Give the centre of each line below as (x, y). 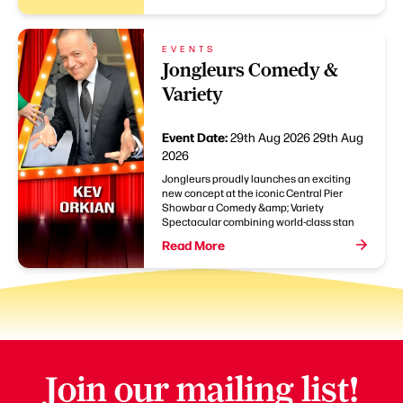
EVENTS (189, 48)
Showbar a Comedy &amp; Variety (243, 206)
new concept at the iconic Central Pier (252, 192)
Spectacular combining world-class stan (258, 221)
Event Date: (196, 136)
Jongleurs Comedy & (250, 69)
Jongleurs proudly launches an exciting (256, 178)
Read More (193, 244)
